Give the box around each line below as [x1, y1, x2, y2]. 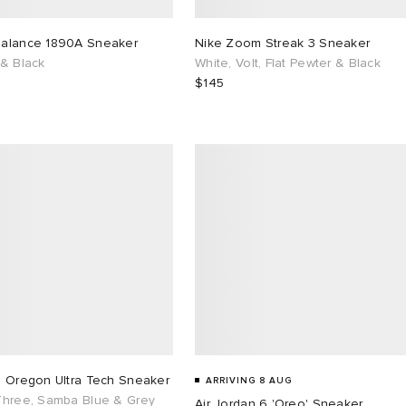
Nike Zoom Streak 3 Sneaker [195, 34, 371, 51]
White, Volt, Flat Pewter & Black [195, 54, 381, 71]
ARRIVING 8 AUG [206, 374, 292, 386]
